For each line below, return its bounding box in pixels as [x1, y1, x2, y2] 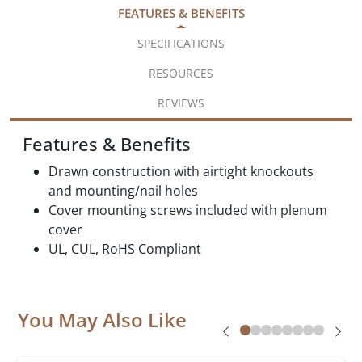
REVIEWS [158, 95, 204, 111]
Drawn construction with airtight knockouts [48, 162, 314, 180]
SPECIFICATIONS [137, 35, 225, 51]
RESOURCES [149, 65, 213, 81]
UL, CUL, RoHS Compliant [48, 239, 201, 258]
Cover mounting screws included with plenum [48, 200, 327, 219]
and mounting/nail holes [48, 181, 198, 200]
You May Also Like [18, 305, 187, 333]
